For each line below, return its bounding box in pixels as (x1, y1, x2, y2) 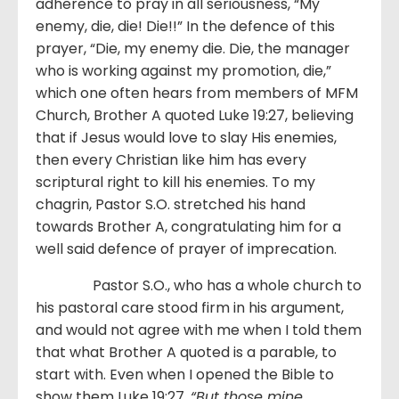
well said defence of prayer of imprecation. (36, 239, 337, 260)
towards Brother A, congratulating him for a (36, 216, 341, 238)
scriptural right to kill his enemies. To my (36, 172, 315, 193)
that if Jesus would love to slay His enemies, (36, 127, 337, 149)
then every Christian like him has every (36, 150, 306, 171)
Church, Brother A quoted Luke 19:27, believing (36, 105, 354, 126)
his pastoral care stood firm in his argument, (36, 297, 344, 319)
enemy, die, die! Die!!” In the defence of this (36, 16, 335, 37)
